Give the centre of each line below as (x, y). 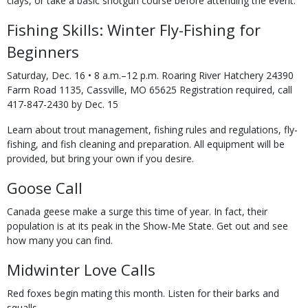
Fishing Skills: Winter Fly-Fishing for (134, 30)
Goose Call (45, 188)
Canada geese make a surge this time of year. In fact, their (137, 211)
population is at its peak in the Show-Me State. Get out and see (147, 226)
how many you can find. (60, 240)
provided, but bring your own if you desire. (100, 158)
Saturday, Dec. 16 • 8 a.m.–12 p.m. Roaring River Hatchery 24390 (150, 75)
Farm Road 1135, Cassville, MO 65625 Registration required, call (150, 90)
